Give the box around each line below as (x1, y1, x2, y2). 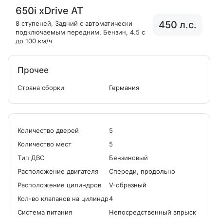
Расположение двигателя (18, 167, 98, 175)
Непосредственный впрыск (109, 208, 196, 216)
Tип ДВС (18, 154, 44, 162)
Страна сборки (18, 84, 64, 91)
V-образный (109, 181, 146, 189)
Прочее (18, 65, 49, 75)
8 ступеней (16, 19, 51, 27)
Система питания (18, 208, 72, 216)
